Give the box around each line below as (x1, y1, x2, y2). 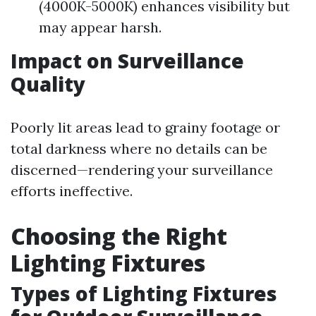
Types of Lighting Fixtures (11, 280, 277, 307)
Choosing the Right (11, 221, 227, 251)
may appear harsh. (39, 18, 162, 36)
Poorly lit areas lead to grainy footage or (11, 119, 280, 136)
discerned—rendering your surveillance (11, 161, 273, 178)
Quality (11, 71, 85, 97)
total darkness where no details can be (11, 140, 267, 157)
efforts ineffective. (11, 182, 133, 200)
